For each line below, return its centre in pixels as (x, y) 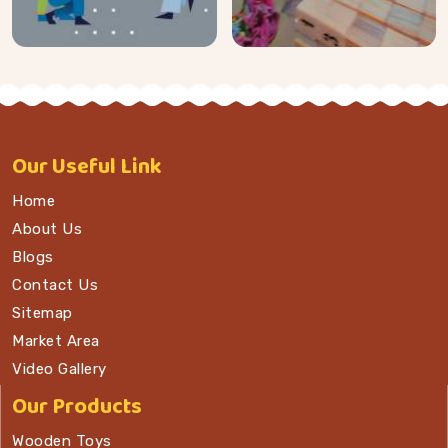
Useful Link (107, 167)
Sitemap (42, 313)
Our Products (77, 407)
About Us (47, 229)
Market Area (56, 341)
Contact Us (55, 285)
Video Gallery (59, 369)
